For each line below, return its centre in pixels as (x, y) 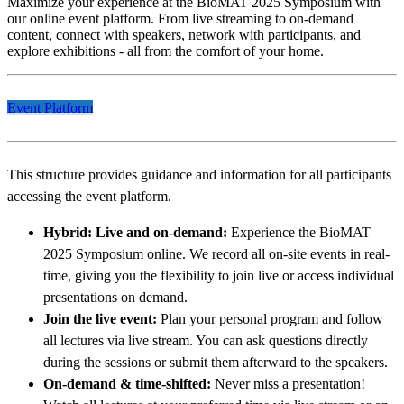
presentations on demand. (115, 297)
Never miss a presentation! (290, 383)
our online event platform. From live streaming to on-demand (180, 18)
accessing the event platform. (89, 196)
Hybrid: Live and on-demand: (137, 232)
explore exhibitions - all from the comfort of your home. (165, 50)
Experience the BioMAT (301, 232)
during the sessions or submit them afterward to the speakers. (216, 362)
